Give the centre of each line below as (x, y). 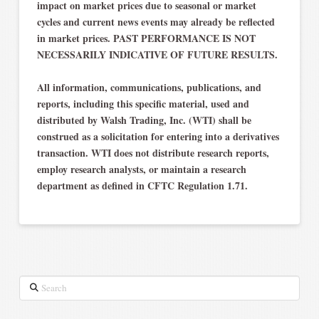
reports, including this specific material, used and (143, 103)
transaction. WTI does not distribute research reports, (153, 152)
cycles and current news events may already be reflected (156, 21)
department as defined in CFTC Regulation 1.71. (142, 185)
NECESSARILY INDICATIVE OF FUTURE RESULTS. (157, 54)
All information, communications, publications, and (149, 87)
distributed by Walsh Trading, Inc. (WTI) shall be (144, 120)
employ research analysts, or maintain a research (141, 169)
